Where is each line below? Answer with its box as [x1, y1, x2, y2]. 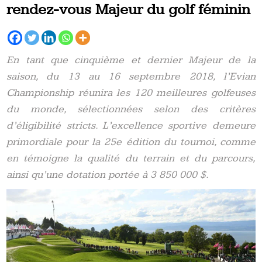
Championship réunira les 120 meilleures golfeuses [6, 86, 256, 99]
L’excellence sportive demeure [102, 119, 256, 132]
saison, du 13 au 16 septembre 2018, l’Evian [6, 70, 256, 82]
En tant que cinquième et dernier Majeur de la [6, 53, 256, 66]
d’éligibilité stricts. [6, 119, 98, 132]
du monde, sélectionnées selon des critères [6, 102, 256, 115]
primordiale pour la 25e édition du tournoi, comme [6, 135, 256, 148]
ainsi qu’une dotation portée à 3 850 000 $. [6, 168, 209, 181]
